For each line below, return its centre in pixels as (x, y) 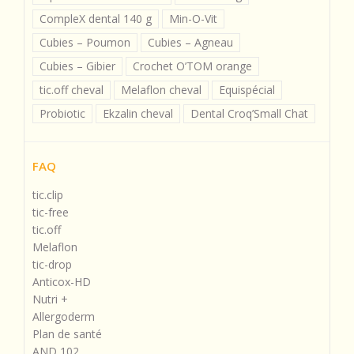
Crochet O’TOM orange (192, 66)
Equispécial (247, 90)
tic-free (51, 213)
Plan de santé (67, 334)
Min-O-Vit (193, 19)
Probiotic (62, 114)
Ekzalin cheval (138, 114)
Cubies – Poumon (85, 43)
